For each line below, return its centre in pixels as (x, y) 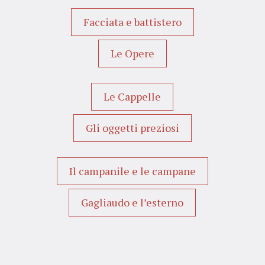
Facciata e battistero (132, 22)
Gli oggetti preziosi (132, 127)
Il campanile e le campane (132, 171)
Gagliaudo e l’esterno (132, 202)
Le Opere (132, 53)
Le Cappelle (132, 96)
